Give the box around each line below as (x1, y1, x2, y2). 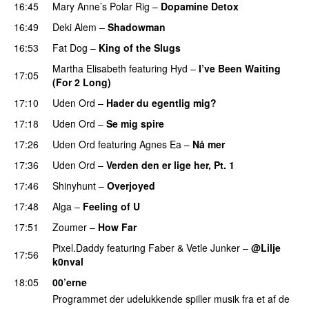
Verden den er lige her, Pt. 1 (106, 157, 235, 172)
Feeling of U (83, 199, 140, 213)
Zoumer (52, 219, 87, 234)
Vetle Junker (186, 240, 240, 255)
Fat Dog (52, 40, 88, 54)
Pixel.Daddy (52, 240, 104, 255)
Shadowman (108, 19, 166, 34)
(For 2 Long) (52, 74, 111, 89)
